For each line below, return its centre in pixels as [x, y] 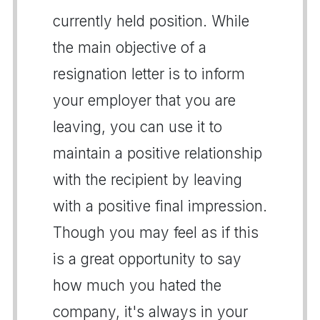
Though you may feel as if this [156, 232]
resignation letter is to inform [149, 74]
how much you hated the [137, 285]
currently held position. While [151, 21]
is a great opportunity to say [147, 259]
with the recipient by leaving [147, 179]
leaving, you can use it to [137, 126]
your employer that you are [144, 100]
